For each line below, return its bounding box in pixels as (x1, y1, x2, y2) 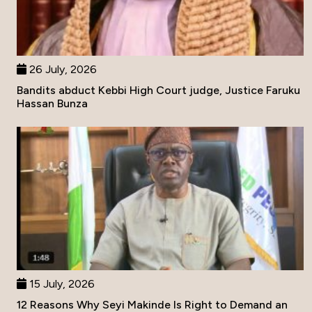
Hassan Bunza (17, 97, 88, 111)
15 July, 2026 (26, 277, 95, 291)
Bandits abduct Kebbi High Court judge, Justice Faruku (17, 84, 300, 97)
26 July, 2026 (26, 63, 97, 77)
